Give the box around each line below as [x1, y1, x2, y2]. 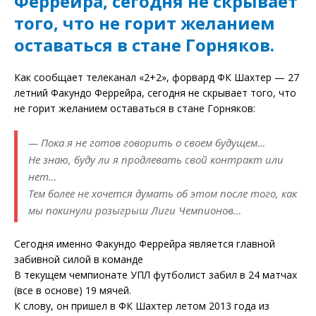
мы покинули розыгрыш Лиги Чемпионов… [28, 203, 241, 217]
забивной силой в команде [14, 253, 143, 266]
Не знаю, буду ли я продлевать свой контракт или [28, 152, 284, 166]
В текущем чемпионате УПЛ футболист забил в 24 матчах [14, 268, 297, 281]
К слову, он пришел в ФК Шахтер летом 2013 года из [14, 299, 269, 312]
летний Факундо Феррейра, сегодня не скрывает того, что [14, 86, 296, 99]
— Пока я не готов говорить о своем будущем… [28, 135, 265, 150]
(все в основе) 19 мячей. [14, 284, 131, 297]
